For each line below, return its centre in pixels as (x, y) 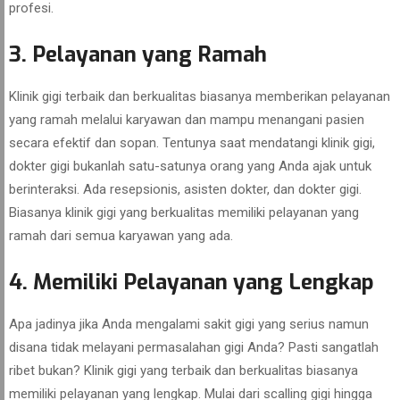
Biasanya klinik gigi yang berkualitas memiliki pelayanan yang (184, 212)
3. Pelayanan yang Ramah (138, 54)
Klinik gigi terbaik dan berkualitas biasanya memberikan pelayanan (200, 96)
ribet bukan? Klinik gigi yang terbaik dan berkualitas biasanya (183, 371)
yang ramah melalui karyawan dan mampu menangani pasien (187, 120)
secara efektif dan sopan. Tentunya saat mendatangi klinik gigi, (192, 143)
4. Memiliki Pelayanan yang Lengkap (192, 282)
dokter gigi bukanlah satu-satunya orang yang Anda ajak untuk (190, 166)
